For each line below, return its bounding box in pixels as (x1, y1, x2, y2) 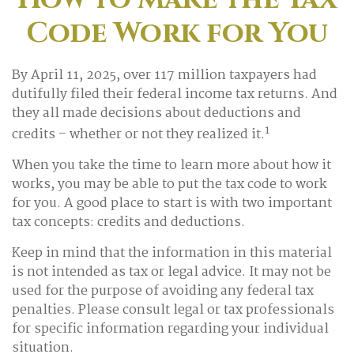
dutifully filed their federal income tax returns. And (12, 84, 337, 105)
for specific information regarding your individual (12, 318, 329, 341)
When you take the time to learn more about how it (12, 155, 331, 177)
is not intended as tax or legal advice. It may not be (12, 262, 331, 284)
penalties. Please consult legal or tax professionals (12, 299, 334, 322)
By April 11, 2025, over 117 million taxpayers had (12, 65, 317, 86)
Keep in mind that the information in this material (12, 243, 332, 265)
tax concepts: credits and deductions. (12, 212, 245, 234)
